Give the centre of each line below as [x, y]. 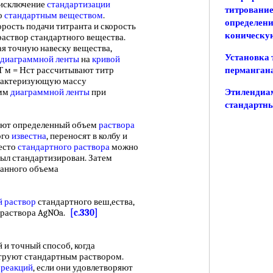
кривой [106, 59]
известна [29, 136]
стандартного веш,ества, [85, 202]
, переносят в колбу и [87, 136]
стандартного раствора [64, 147]
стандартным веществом [54, 15]
